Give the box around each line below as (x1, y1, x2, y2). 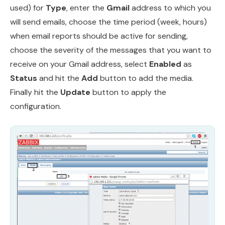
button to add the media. (98, 72, 193, 83)
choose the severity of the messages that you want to (10, 44, 211, 55)
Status (10, 72, 37, 83)
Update (60, 86, 90, 97)
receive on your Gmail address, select (10, 58, 149, 69)
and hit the (37, 72, 81, 83)
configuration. (10, 100, 61, 111)
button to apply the (90, 86, 166, 97)
